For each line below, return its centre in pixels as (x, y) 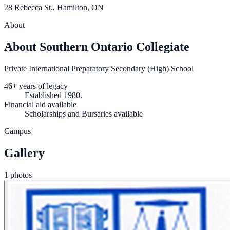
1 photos (18, 175)
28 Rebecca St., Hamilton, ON (54, 8)
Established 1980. (53, 95)
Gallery (24, 153)
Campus (17, 131)
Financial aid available (40, 105)
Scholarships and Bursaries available (84, 114)
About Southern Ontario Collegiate (97, 47)
